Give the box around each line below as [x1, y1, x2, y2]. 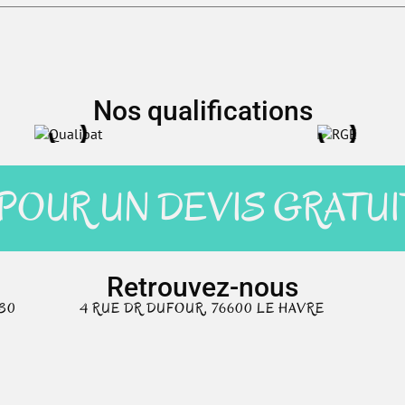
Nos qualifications [92, 94, 313, 127]
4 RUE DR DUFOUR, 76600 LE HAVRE [80, 298, 325, 317]
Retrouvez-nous [106, 270, 298, 303]
